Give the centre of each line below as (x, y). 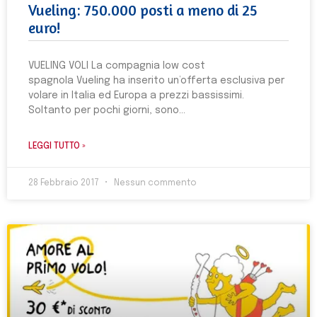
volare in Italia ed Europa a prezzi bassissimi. (136, 96)
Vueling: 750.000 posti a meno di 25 (143, 10)
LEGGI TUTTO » (57, 146)
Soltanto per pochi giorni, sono (104, 110)
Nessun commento (154, 183)
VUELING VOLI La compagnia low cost (117, 66)
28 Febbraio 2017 (65, 183)
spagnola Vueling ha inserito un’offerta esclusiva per (156, 81)
